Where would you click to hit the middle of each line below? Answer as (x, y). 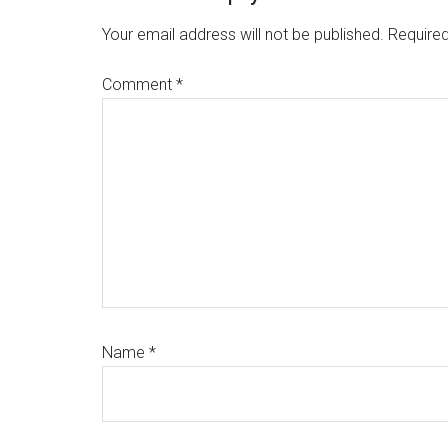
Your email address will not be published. (243, 34)
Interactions (185, 30)
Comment (139, 84)
